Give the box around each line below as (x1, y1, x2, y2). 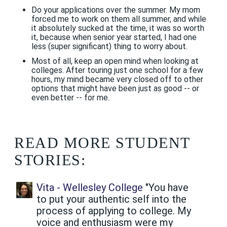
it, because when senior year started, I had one (31, 32, 197, 43)
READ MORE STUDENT (14, 134, 190, 152)
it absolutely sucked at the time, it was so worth (31, 23, 204, 33)
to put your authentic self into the (36, 193, 186, 206)
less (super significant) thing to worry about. (31, 42, 187, 52)
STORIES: (14, 152, 86, 169)
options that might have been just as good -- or (31, 84, 199, 94)
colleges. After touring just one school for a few (31, 65, 203, 75)
